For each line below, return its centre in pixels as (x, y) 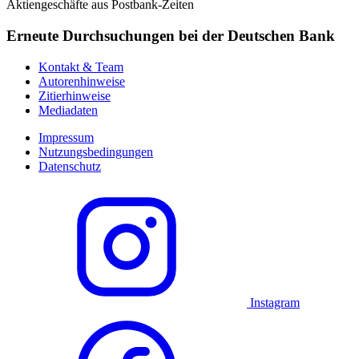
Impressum (66, 137)
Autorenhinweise (82, 81)
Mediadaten (68, 110)
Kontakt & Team (81, 67)
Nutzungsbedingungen (96, 151)
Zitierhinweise (75, 95)
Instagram (275, 302)
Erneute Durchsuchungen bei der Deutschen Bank (171, 36)
